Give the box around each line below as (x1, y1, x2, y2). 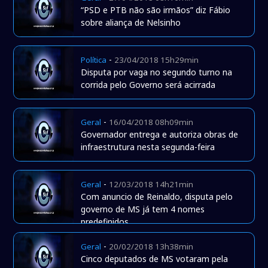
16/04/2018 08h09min (109, 117, 194, 128)
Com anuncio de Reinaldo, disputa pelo (81, 191, 233, 203)
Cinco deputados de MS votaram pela (81, 253, 229, 265)
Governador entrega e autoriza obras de (81, 129, 239, 141)
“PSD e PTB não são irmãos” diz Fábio (81, 4, 231, 16)
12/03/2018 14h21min (109, 179, 194, 190)
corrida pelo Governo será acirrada (81, 79, 216, 91)
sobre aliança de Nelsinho (81, 17, 181, 29)
